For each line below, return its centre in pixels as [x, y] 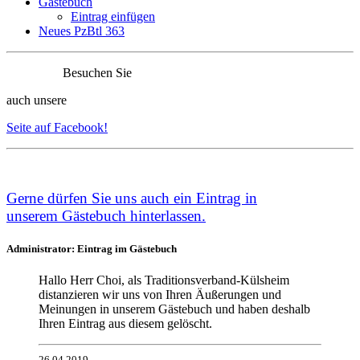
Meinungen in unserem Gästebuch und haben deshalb [174, 309]
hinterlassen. [168, 216]
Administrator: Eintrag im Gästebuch [92, 249]
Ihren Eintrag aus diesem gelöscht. [125, 324]
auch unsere [37, 100]
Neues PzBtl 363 [82, 31]
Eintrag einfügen [113, 16]
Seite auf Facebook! [57, 127]
